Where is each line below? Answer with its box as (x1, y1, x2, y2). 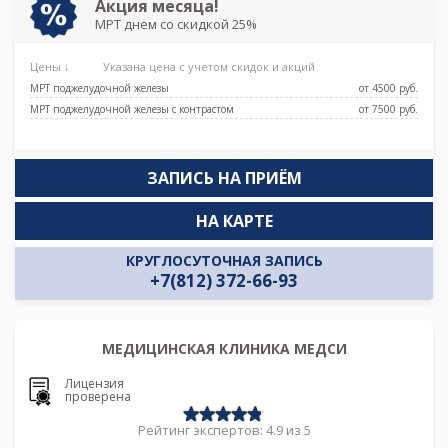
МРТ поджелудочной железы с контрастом (30, 101, 234, 116)
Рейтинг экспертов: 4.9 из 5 (137, 421, 311, 440)
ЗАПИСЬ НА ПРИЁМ (146, 166, 302, 189)
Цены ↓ (30, 58, 73, 74)
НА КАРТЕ (195, 209, 273, 232)
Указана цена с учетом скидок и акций (103, 58, 315, 74)
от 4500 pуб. (359, 80, 418, 95)
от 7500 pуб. (359, 101, 418, 116)
